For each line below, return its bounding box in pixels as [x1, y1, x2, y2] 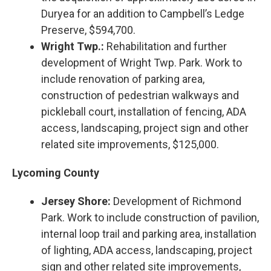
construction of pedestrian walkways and [41, 88, 239, 102]
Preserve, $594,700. [41, 23, 135, 36]
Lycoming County [12, 166, 99, 179]
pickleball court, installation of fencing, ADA [41, 105, 246, 118]
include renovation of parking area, [41, 72, 204, 85]
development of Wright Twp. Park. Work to [41, 56, 242, 69]
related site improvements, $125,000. [41, 137, 219, 151]
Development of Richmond [111, 194, 241, 207]
